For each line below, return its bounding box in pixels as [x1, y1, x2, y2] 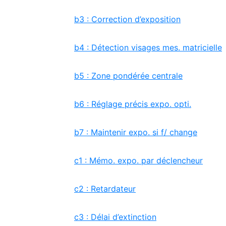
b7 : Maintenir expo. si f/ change [74, 127, 197, 137]
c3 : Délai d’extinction [74, 212, 156, 222]
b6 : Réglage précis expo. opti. [74, 99, 191, 109]
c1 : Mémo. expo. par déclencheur [74, 155, 203, 165]
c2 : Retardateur [74, 184, 136, 194]
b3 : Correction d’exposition [74, 14, 181, 24]
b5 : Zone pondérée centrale [74, 71, 183, 81]
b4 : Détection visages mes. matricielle [74, 42, 222, 52]
